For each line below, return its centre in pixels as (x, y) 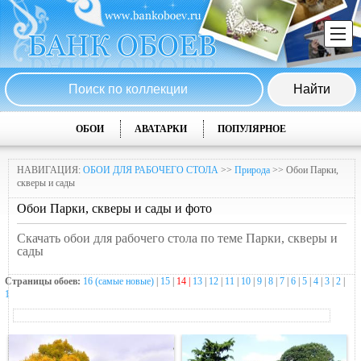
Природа (252, 170)
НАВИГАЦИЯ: (50, 170)
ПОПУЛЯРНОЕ (251, 129)
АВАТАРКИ (160, 129)
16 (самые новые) (118, 281)
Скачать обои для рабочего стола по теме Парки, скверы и (177, 238)
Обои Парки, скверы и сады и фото (114, 208)
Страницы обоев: (44, 281)
